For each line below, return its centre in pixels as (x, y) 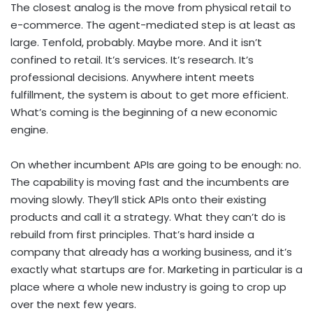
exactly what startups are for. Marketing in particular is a (156, 270)
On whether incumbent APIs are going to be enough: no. (156, 165)
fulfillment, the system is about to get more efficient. (150, 95)
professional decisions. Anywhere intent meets (132, 78)
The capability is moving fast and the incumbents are (150, 182)
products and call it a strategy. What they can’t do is (148, 217)
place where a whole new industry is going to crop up (148, 287)
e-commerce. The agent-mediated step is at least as (153, 25)
